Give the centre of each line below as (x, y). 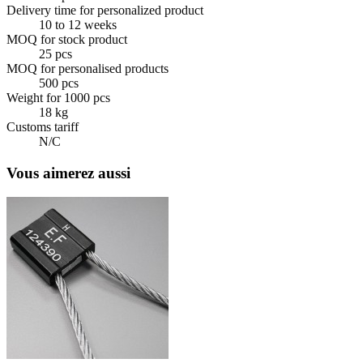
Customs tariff (43, 126)
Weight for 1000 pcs (58, 97)
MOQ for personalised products (88, 68)
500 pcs (59, 83)
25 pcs (56, 53)
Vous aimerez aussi (68, 173)
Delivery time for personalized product (105, 10)
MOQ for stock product (67, 39)
